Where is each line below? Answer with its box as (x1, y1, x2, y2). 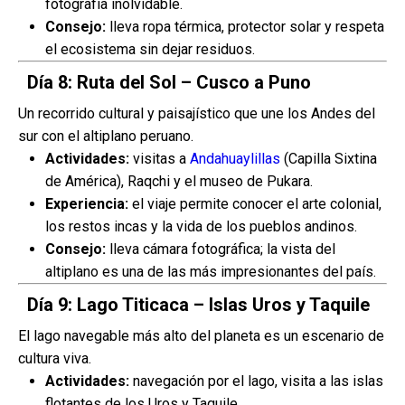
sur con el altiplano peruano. (18, 127, 193, 145)
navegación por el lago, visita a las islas (129, 372, 383, 390)
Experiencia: (45, 195, 128, 212)
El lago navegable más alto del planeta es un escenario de (18, 327, 384, 344)
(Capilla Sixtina (280, 150, 377, 167)
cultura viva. (18, 350, 91, 367)
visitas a (129, 150, 190, 167)
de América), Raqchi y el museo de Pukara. (45, 173, 313, 190)
